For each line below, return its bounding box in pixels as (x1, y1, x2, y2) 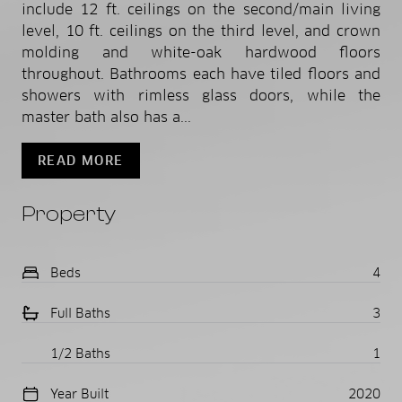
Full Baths (50, 304, 110, 321)
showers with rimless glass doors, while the (22, 85, 380, 105)
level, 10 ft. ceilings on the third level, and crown (22, 21, 380, 40)
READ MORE (38, 152, 124, 169)
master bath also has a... (22, 107, 191, 127)
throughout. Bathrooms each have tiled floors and (22, 64, 380, 83)
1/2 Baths (50, 345, 110, 362)
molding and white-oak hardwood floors (22, 42, 380, 62)
